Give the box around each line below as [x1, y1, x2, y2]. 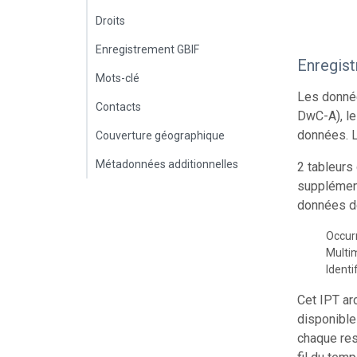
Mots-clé [96, 71, 139, 84]
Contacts [96, 100, 141, 113]
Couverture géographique [96, 128, 225, 142]
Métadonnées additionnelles [96, 157, 238, 171]
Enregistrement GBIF [96, 42, 199, 56]
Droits [96, 14, 125, 27]
